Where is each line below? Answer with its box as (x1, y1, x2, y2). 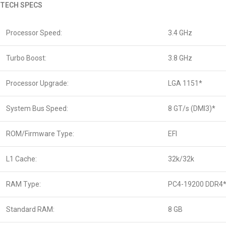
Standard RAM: (6, 205, 54, 213)
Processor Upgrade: (6, 79, 69, 87)
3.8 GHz (168, 54, 192, 62)
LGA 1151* (168, 79, 202, 87)
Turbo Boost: (6, 54, 46, 62)
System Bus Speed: (6, 104, 68, 112)
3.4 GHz (168, 29, 192, 37)
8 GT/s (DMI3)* (168, 104, 215, 112)
